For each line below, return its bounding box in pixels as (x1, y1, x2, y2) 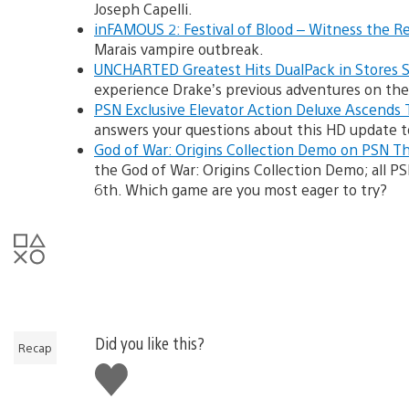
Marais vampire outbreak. (94, 38, 264, 58)
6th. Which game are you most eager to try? (94, 179, 387, 199)
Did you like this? (95, 331, 204, 353)
